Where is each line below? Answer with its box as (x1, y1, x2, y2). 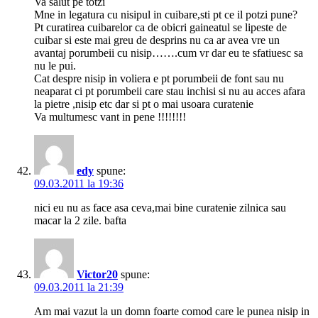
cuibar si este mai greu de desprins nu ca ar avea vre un (34, 34, 280, 47)
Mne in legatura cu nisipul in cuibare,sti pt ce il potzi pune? (34, 9, 297, 21)
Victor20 (77, 268, 118, 281)
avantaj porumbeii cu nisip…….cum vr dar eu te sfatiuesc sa (34, 47, 303, 60)
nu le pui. (34, 60, 76, 72)
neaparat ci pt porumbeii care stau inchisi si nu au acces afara (34, 85, 305, 98)
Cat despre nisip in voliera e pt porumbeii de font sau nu (34, 72, 284, 85)
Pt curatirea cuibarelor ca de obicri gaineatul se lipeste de (34, 21, 287, 34)
